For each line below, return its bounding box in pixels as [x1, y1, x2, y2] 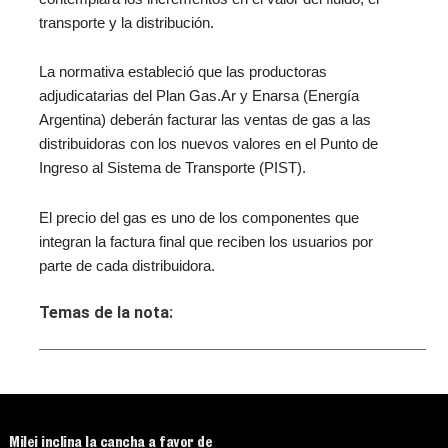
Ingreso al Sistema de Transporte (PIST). [38, 160, 306, 177]
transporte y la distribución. [38, 14, 214, 31]
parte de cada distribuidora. [38, 257, 215, 274]
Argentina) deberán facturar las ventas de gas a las [38, 112, 371, 129]
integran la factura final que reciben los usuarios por [38, 233, 373, 250]
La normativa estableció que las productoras [38, 64, 327, 81]
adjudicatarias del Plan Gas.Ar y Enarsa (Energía [38, 88, 359, 105]
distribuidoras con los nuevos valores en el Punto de [38, 136, 378, 153]
